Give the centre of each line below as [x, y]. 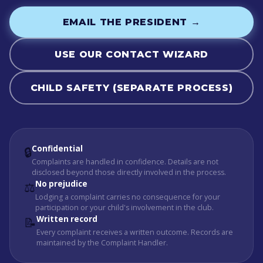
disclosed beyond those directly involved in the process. [129, 172]
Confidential [57, 149]
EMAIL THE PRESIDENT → [131, 22]
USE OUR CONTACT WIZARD [131, 54]
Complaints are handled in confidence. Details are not [125, 162]
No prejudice [61, 184]
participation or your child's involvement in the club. [124, 208]
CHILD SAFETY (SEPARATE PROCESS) [131, 88]
